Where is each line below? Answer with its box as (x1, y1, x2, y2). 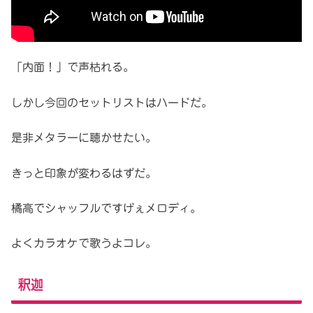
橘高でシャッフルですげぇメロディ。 (11, 203, 201, 214)
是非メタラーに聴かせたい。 (11, 132, 156, 144)
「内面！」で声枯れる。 (11, 61, 134, 73)
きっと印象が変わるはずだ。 (11, 167, 156, 179)
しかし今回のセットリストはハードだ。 (11, 96, 212, 108)
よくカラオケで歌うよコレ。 (11, 238, 156, 249)
